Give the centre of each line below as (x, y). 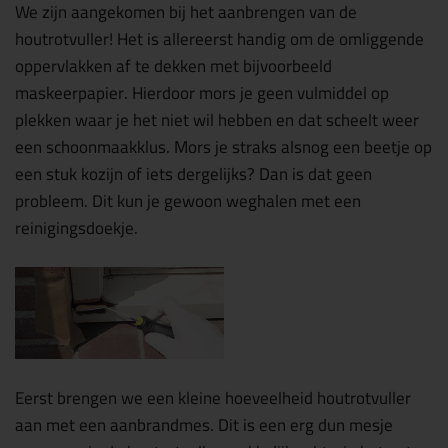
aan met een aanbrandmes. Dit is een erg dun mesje (204, 424)
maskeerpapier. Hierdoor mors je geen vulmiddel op (202, 92)
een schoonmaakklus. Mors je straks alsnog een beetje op (223, 146)
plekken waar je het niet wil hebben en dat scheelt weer (217, 119)
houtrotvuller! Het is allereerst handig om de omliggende (219, 38)
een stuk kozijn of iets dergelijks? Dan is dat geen (193, 173)
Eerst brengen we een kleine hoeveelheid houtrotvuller (213, 397)
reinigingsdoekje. (76, 227)
